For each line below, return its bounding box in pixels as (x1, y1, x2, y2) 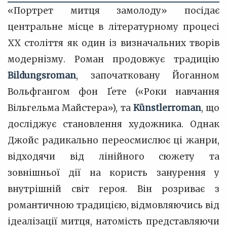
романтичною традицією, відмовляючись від (8, 200, 219, 211)
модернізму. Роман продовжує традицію (8, 54, 219, 65)
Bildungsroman (8, 70, 76, 81)
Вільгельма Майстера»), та (8, 102, 133, 113)
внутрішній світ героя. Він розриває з (8, 183, 219, 195)
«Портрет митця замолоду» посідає (8, 5, 219, 16)
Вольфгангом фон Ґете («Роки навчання (8, 86, 219, 97)
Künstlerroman (133, 102, 201, 113)
